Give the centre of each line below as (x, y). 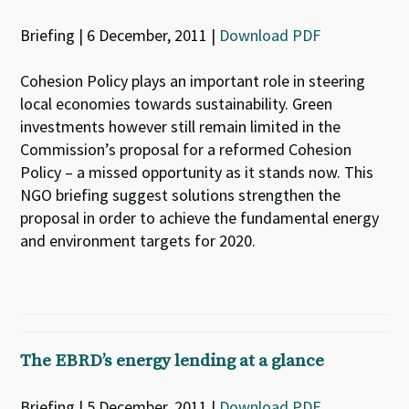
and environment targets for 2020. (138, 241)
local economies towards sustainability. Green (177, 104)
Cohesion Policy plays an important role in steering (193, 81)
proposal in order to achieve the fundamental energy (200, 218)
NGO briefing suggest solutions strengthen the (181, 195)
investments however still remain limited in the (181, 126)
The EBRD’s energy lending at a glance (173, 361)
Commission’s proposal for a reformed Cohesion (186, 149)
